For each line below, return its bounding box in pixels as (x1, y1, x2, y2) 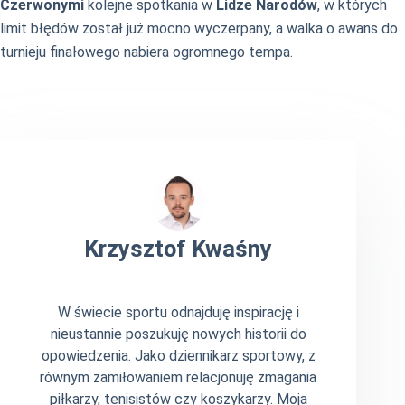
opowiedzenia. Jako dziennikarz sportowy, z (41, 347, 316, 365)
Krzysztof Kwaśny (84, 234, 273, 262)
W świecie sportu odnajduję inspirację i (57, 304, 299, 322)
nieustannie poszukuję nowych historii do (50, 325, 306, 344)
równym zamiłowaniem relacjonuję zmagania (40, 369, 317, 387)
